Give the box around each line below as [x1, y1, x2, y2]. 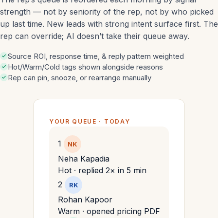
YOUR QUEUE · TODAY [49, 118, 130, 125]
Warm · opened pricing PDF [58, 206, 160, 216]
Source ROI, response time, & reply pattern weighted [8, 52, 184, 61]
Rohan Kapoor [58, 195, 112, 204]
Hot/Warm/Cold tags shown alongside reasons [8, 62, 163, 72]
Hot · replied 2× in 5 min [58, 165, 146, 175]
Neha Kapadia [58, 154, 109, 163]
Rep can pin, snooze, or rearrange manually [8, 73, 151, 82]
